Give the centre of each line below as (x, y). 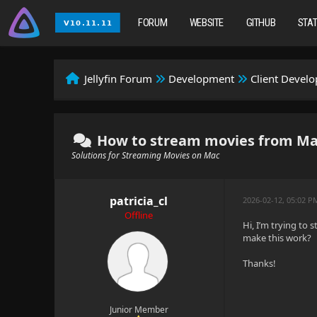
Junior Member (139, 310)
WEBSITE (207, 23)
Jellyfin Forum (119, 79)
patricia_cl (139, 201)
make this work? (277, 238)
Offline (139, 215)
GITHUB (261, 23)
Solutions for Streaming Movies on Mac (146, 155)
